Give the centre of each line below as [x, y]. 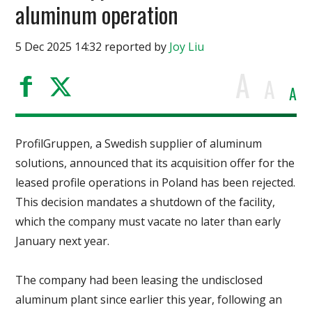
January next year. [63, 241]
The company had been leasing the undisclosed [139, 280]
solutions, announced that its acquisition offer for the [155, 163]
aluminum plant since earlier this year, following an [149, 299]
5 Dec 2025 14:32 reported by [93, 47]
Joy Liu [187, 47]
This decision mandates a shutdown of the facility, [146, 202]
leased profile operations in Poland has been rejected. [156, 182]
